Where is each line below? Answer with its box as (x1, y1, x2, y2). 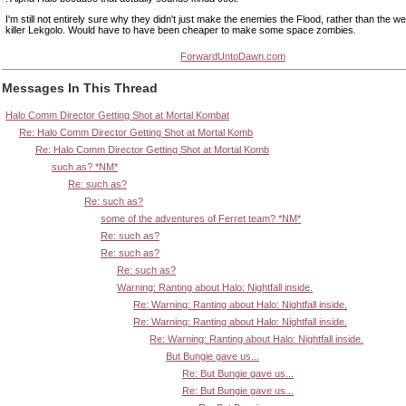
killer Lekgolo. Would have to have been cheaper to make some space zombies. (5, 24, 356, 35)
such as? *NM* (52, 160, 118, 172)
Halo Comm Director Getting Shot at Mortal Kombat (5, 109, 229, 121)
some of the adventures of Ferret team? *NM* (101, 212, 301, 224)
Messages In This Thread (2, 81, 158, 96)
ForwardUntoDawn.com (180, 50, 285, 62)
